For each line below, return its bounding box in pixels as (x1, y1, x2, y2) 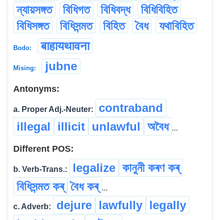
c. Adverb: (13, 202, 51, 211)
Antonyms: (13, 84, 59, 94)
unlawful (92, 120, 140, 133)
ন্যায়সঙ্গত (17, 3, 52, 16)
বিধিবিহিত (141, 3, 177, 16)
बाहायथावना (41, 39, 89, 53)
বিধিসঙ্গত (17, 19, 49, 32)
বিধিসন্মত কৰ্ (17, 180, 64, 193)
